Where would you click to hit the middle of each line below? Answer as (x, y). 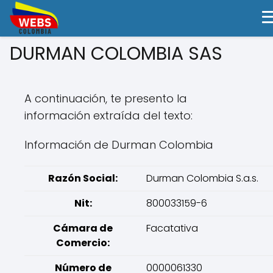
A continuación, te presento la (106, 98)
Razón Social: (83, 178)
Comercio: (83, 243)
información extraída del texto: (108, 115)
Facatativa (172, 228)
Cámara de (83, 228)
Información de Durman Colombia (119, 145)
